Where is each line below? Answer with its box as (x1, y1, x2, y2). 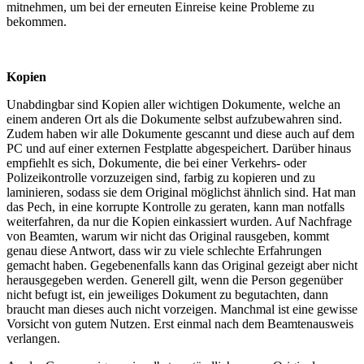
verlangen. (6, 331, 60, 346)
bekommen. (6, 15, 67, 29)
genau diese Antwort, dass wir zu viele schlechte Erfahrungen (6, 244, 322, 258)
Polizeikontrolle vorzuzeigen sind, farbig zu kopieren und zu (6, 171, 315, 185)
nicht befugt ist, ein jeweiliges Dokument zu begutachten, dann (6, 288, 328, 302)
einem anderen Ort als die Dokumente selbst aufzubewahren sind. (6, 112, 342, 127)
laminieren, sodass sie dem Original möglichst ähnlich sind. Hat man (6, 185, 356, 200)
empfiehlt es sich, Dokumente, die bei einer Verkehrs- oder (6, 156, 306, 171)
